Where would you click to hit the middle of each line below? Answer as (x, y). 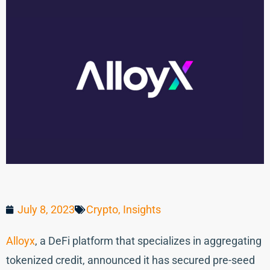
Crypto (102, 210)
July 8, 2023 (46, 210)
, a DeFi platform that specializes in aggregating (148, 241)
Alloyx (20, 241)
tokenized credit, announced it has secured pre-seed (130, 260)
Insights (142, 210)
